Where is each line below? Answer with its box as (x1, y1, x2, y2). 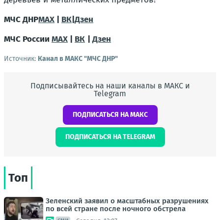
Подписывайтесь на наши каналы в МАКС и (30, 81, 190, 90)
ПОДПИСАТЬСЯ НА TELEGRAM (65, 133, 155, 141)
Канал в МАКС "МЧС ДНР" (38, 55, 118, 63)
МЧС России (4, 34, 52, 44)
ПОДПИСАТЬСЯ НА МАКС (72, 110, 148, 119)
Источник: (4, 55, 38, 63)
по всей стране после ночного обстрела (46, 204, 186, 213)
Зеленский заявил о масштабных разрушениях (46, 196, 209, 205)
